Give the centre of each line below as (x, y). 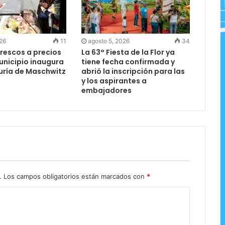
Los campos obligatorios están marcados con (75, 177)
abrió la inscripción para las (133, 72)
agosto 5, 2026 (108, 41)
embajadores (106, 91)
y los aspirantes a (114, 81)
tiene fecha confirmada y (128, 62)
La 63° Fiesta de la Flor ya (128, 52)
